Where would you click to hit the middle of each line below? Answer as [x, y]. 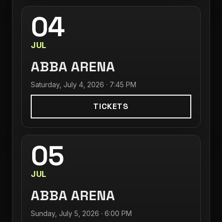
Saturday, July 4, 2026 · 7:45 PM [83, 84]
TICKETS [111, 106]
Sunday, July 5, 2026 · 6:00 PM [81, 213]
